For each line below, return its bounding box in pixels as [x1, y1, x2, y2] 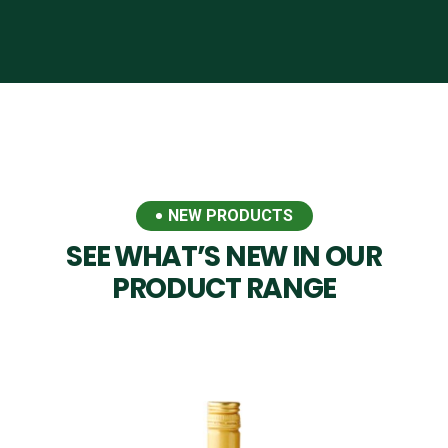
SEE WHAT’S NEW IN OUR [66, 237, 382, 276]
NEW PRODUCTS [167, 206, 293, 225]
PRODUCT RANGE [111, 269, 337, 308]
